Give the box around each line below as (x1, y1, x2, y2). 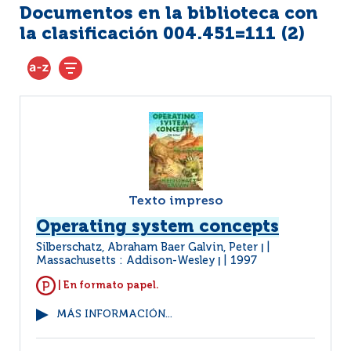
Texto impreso (128, 195, 223, 208)
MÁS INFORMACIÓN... (56, 309, 172, 320)
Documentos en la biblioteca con (20, 5, 318, 23)
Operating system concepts (36, 219, 279, 236)
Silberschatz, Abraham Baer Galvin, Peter (36, 242, 261, 253)
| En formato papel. (56, 280, 159, 291)
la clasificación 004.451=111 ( (20, 26, 288, 43)
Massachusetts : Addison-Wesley (36, 255, 215, 266)
